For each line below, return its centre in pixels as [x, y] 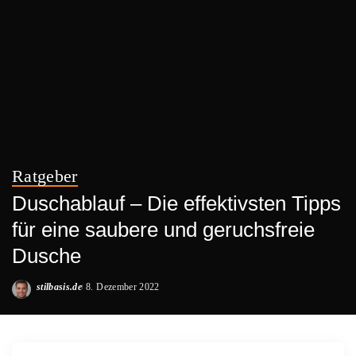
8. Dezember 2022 [123, 287]
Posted [50, 294]
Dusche [46, 256]
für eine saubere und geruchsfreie [163, 230]
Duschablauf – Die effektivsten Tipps [176, 203]
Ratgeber [45, 176]
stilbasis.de [60, 287]
